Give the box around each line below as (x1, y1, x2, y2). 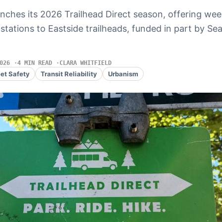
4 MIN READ (17, 59, 52, 66)
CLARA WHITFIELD (59, 59, 111, 66)
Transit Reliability (40, 69, 97, 78)
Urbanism (108, 69, 138, 78)
